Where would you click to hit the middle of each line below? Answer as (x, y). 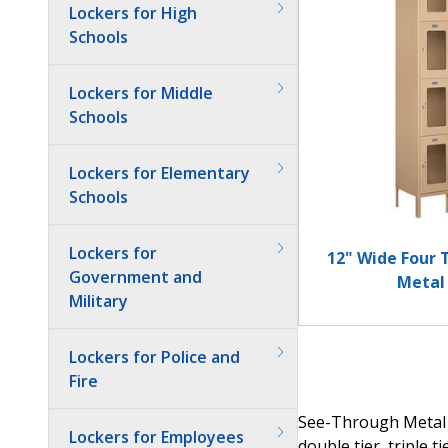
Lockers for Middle (141, 93)
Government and (135, 277)
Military (98, 301)
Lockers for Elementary (159, 173)
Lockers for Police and (154, 357)
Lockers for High (133, 13)
